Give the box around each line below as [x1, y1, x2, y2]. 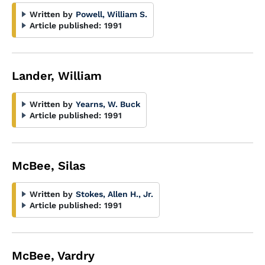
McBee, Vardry [12, 248, 95, 263]
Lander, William [12, 69, 102, 83]
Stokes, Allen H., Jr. [76, 189, 153, 199]
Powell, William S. [76, 9, 147, 19]
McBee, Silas [12, 159, 86, 173]
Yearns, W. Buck [76, 99, 140, 109]
